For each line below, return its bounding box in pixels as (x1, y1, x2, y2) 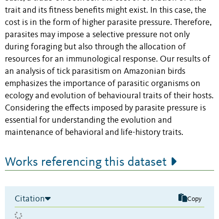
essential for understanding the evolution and (5, 116, 172, 125)
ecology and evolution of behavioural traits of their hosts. (5, 92, 214, 101)
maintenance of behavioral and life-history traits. (5, 129, 183, 137)
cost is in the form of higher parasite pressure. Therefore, (5, 19, 212, 27)
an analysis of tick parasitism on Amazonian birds (5, 67, 185, 76)
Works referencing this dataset (5, 156, 167, 169)
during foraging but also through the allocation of (5, 43, 186, 52)
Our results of (160, 55, 210, 64)
